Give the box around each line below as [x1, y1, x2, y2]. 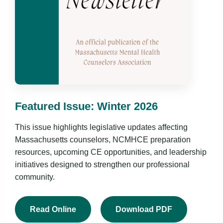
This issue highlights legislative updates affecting [15, 123, 188, 132]
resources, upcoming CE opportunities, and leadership [15, 148, 207, 157]
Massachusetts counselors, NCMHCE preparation [15, 135, 191, 144]
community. [15, 173, 55, 182]
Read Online [30, 205, 76, 214]
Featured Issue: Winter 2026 [15, 100, 158, 113]
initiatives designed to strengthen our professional [15, 160, 190, 169]
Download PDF [115, 205, 172, 214]
